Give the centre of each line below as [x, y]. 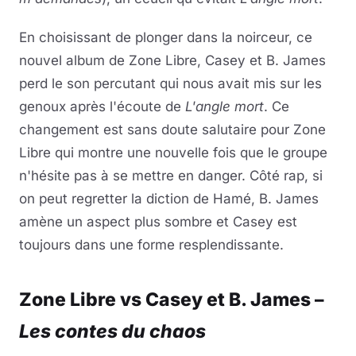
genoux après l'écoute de [102, 106]
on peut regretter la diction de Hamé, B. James [169, 198]
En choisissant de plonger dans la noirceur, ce [166, 37]
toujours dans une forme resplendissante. [151, 244]
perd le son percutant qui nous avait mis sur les [170, 83]
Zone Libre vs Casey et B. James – [172, 299]
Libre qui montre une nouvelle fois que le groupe [173, 152]
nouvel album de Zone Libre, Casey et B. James [172, 60]
